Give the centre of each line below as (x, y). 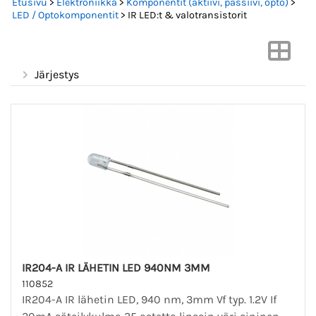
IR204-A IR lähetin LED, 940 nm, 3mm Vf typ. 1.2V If (149, 300)
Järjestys (57, 75)
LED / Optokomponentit (65, 16)
